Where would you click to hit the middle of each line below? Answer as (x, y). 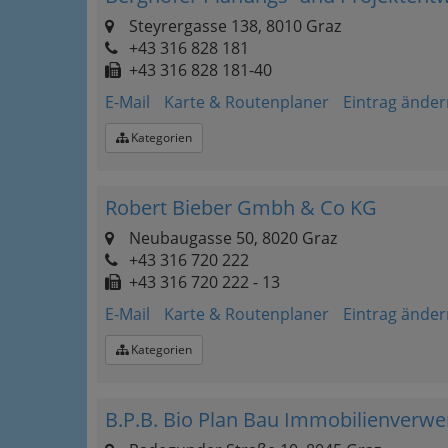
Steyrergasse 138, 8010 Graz (233, 26)
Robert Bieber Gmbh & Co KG (241, 207)
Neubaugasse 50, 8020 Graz (231, 238)
